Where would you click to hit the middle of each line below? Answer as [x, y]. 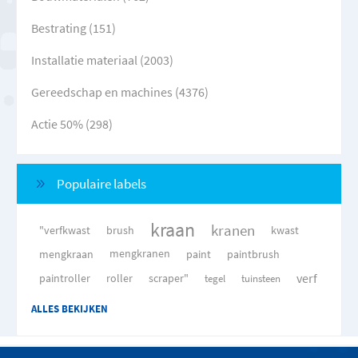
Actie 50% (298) [72, 124]
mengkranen [140, 254]
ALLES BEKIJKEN [70, 309]
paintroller [65, 278]
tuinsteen [261, 278]
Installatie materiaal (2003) [102, 60]
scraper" [169, 278]
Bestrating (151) [74, 28]
